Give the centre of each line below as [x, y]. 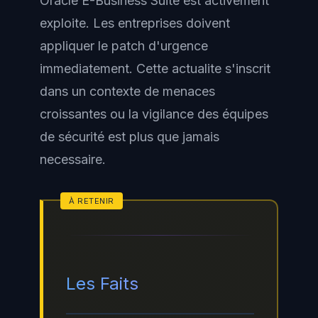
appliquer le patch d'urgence [124, 46]
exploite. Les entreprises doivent [135, 23]
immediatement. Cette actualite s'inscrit [155, 69]
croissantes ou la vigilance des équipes [154, 114]
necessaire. [73, 160]
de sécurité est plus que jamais [130, 137]
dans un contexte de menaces [127, 92]
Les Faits [102, 284]
